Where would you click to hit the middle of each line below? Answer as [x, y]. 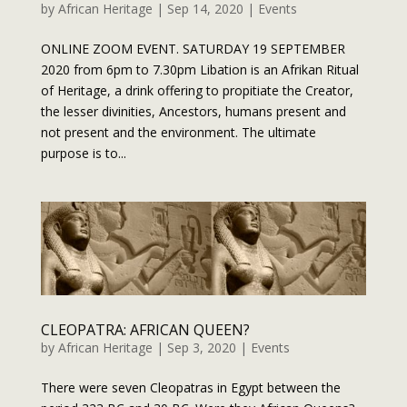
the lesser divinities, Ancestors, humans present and [193, 112]
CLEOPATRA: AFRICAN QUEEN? [145, 330]
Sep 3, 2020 [201, 348]
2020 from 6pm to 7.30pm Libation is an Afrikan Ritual [199, 70]
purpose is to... [83, 154]
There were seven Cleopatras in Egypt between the [190, 388]
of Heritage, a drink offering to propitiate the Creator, [197, 91]
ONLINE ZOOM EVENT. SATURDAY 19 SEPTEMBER [193, 49]
